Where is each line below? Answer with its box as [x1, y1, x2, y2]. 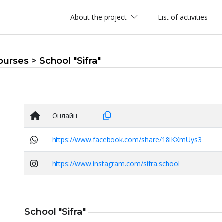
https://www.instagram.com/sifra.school [52, 159, 180, 168]
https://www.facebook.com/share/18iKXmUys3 [52, 135, 202, 145]
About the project [70, 12, 129, 22]
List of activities [158, 12, 208, 22]
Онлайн [52, 111, 79, 121]
